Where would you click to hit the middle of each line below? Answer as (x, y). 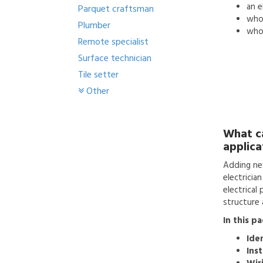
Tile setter (98, 75)
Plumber (94, 25)
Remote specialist (113, 42)
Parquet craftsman (116, 9)
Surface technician (115, 58)
